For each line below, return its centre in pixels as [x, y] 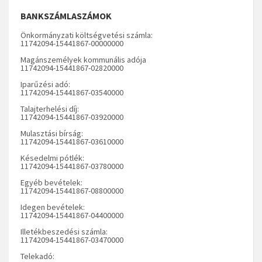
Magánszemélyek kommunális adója [83, 59]
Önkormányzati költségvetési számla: [87, 35]
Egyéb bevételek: [51, 182]
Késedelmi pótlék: [52, 158]
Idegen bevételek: [53, 207]
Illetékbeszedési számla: [64, 231]
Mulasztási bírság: [52, 133]
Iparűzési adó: [45, 84]
